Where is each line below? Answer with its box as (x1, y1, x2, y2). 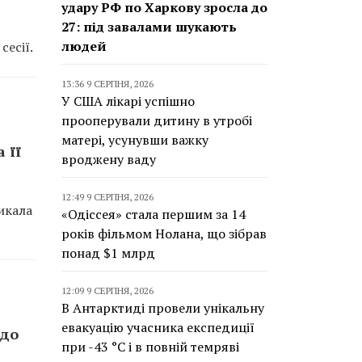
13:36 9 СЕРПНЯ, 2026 (61, 78, 154, 90)
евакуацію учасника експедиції (61, 318, 255, 336)
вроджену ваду (61, 150, 156, 168)
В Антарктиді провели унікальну (61, 299, 264, 317)
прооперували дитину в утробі (61, 112, 252, 129)
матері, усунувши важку (61, 131, 208, 149)
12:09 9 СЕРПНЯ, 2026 (61, 284, 154, 297)
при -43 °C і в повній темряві (61, 338, 239, 356)
